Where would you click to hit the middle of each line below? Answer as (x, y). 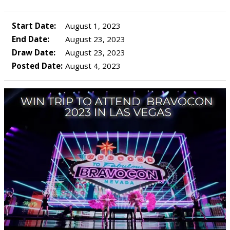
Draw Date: (34, 52)
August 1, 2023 (92, 26)
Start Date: (34, 26)
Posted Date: (37, 66)
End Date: (31, 39)
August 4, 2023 (92, 66)
